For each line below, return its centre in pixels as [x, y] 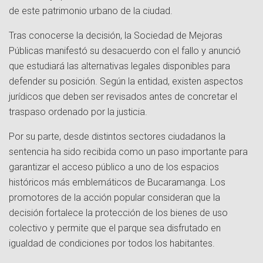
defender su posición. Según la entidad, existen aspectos [126, 82]
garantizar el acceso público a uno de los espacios [114, 167]
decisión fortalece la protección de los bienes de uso [118, 213]
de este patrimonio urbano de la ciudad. [91, 11]
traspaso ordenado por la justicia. [78, 112]
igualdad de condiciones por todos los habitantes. [112, 244]
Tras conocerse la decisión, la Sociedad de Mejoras [116, 36]
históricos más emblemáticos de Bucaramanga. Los [117, 183]
